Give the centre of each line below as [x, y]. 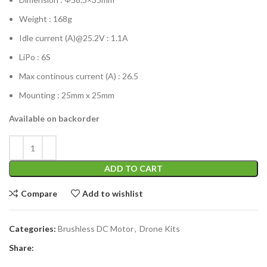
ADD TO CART [133, 169]
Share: [21, 248]
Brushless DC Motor [96, 229]
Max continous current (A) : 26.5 [79, 76]
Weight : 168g [46, 19]
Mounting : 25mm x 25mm [67, 95]
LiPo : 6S [35, 57]
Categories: [32, 229]
